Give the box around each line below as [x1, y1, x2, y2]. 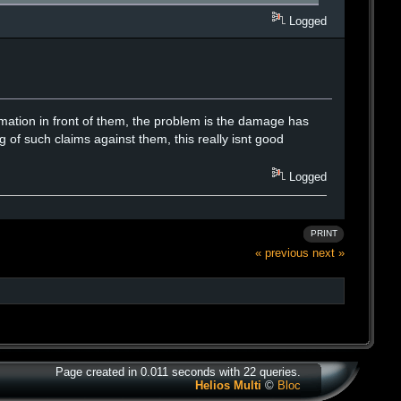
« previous [255, 245, 309, 260]
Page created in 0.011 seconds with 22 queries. [55, 365, 301, 379]
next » [312, 245, 345, 260]
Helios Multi [195, 379, 261, 392]
